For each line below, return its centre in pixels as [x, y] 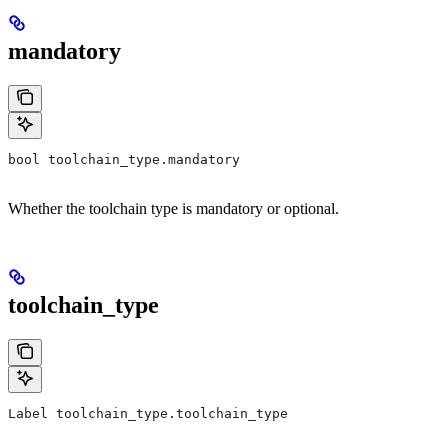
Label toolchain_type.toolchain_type [148, 414]
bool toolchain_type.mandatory [124, 160]
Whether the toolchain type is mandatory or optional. [173, 209]
